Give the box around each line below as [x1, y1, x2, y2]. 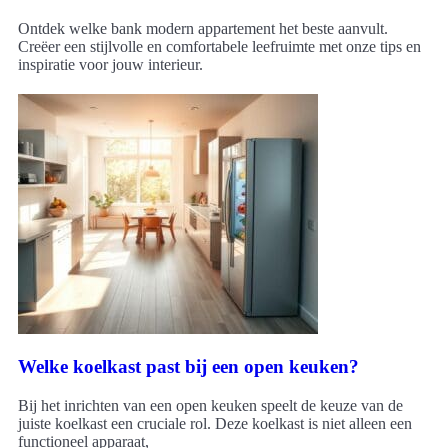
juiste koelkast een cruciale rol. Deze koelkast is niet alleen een [18, 415, 412, 433]
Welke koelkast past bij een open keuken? [18, 356, 359, 378]
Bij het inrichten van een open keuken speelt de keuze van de [18, 397, 403, 415]
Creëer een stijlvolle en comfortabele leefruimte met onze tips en [18, 37, 421, 55]
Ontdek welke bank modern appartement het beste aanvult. [18, 19, 388, 37]
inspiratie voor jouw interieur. [18, 55, 203, 73]
